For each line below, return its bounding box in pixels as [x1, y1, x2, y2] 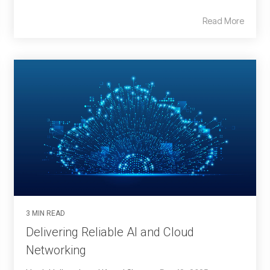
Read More [202, 16, 244, 27]
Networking [26, 243, 86, 258]
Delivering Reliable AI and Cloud [26, 225, 194, 240]
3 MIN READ [26, 209, 65, 218]
